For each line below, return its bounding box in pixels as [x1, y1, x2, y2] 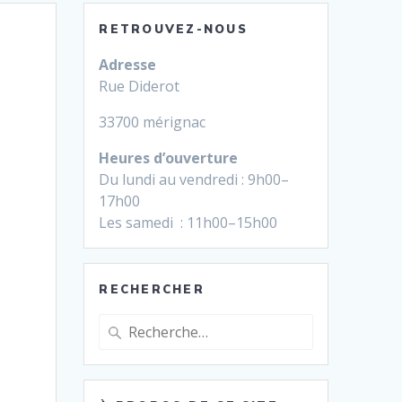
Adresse [99, 54, 157, 74]
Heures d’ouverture [99, 147, 239, 168]
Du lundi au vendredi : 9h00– [99, 169, 290, 189]
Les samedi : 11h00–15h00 [99, 212, 278, 232]
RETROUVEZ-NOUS [99, 21, 248, 36]
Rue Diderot [99, 75, 180, 96]
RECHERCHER [99, 281, 205, 296]
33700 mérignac [99, 111, 206, 132]
